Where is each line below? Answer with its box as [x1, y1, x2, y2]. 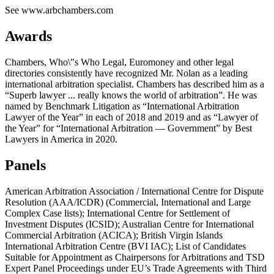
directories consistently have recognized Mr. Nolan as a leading [5, 68, 248, 79]
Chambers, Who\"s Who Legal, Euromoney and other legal [5, 57, 234, 68]
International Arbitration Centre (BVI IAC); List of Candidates [5, 240, 246, 251]
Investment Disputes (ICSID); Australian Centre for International [5, 218, 254, 229]
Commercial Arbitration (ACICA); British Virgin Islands [5, 229, 223, 240]
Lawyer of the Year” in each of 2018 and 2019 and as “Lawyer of [5, 112, 258, 123]
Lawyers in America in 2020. [5, 134, 117, 145]
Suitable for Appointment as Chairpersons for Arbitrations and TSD [5, 251, 265, 262]
